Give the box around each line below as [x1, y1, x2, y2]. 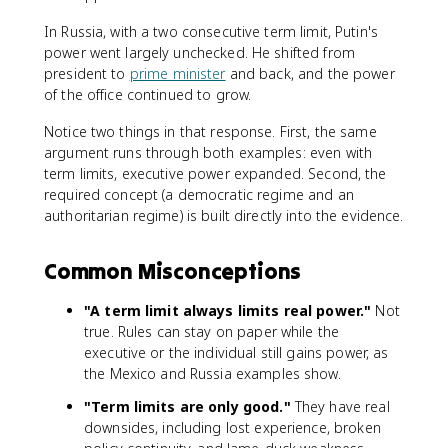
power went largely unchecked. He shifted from [44, 42, 355, 62]
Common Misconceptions [44, 256, 302, 285]
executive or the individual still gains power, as [84, 342, 389, 362]
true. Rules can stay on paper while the [84, 321, 340, 341]
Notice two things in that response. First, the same [44, 121, 377, 141]
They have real [290, 396, 390, 416]
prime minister [129, 63, 226, 83]
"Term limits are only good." [84, 396, 291, 416]
